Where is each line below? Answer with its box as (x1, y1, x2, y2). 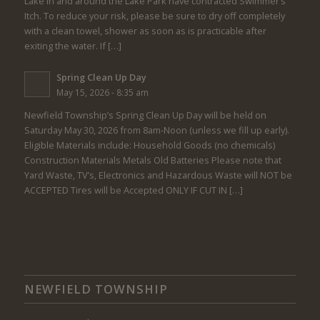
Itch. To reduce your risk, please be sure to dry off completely (24, 9, 285, 23)
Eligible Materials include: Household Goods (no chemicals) (24, 139, 275, 151)
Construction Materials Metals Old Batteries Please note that (24, 154, 281, 166)
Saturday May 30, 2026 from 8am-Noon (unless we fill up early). (24, 124, 289, 136)
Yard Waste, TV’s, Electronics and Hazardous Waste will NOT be (24, 169, 292, 181)
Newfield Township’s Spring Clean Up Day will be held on (24, 109, 266, 121)
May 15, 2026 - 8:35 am (56, 86, 149, 99)
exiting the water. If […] (24, 39, 121, 53)
